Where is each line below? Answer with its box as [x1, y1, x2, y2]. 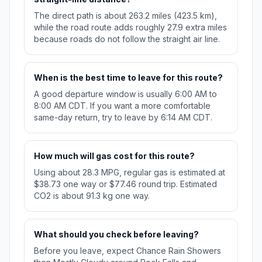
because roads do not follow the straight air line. [34, 34, 220, 44]
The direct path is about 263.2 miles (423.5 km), [34, 11, 217, 21]
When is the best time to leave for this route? [34, 73, 223, 83]
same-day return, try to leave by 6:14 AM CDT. [34, 112, 212, 123]
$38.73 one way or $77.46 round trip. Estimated [34, 179, 217, 189]
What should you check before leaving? [34, 229, 199, 240]
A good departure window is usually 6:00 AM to [34, 89, 217, 99]
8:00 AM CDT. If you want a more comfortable [34, 101, 211, 111]
